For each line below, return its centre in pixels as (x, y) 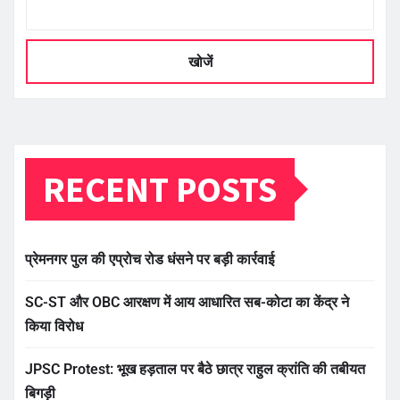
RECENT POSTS (160, 190)
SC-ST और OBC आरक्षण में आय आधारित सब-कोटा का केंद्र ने (187, 303)
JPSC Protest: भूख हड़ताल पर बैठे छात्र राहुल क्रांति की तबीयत (195, 370)
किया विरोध (54, 327)
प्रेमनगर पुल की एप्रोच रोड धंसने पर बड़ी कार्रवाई (150, 260)
